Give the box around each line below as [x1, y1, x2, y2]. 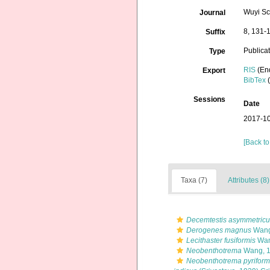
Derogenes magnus [186, 226, 251, 234]
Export [202, 66, 226, 75]
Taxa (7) [181, 176, 207, 184]
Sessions [193, 95, 226, 104]
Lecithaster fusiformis [186, 236, 256, 245]
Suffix [206, 28, 226, 36]
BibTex [243, 76, 266, 84]
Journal [199, 8, 226, 17]
